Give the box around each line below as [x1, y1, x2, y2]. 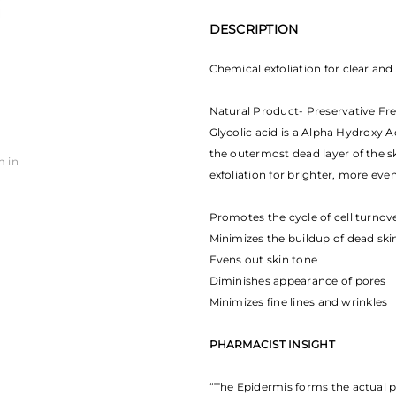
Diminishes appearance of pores [209, 274, 386, 287]
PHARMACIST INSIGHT [209, 338, 335, 351]
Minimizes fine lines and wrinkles [209, 295, 388, 308]
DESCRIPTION [209, 21, 299, 37]
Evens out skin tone [209, 253, 318, 266]
